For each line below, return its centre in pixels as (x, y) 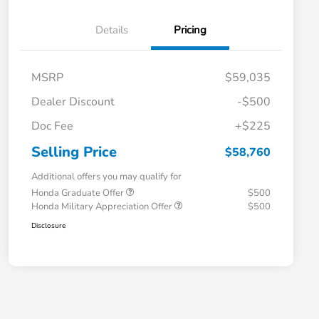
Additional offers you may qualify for (106, 177)
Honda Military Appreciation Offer (103, 207)
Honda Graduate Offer (79, 193)
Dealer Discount (73, 102)
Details (112, 30)
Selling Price (74, 152)
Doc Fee (52, 126)
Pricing (190, 30)
